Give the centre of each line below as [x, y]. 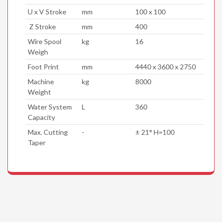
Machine [41, 81]
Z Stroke [42, 26]
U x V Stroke [47, 11]
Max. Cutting [48, 132]
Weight [39, 92]
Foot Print [43, 66]
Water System [50, 107]
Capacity [41, 117]
